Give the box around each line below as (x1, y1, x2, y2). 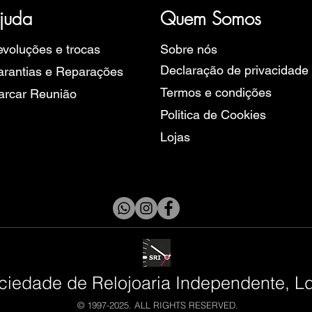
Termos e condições (160, 84, 272, 100)
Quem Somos (160, 6, 261, 31)
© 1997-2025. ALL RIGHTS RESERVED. (77, 299, 238, 311)
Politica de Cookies (160, 107, 266, 122)
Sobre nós (160, 41, 217, 56)
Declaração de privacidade (160, 62, 309, 77)
